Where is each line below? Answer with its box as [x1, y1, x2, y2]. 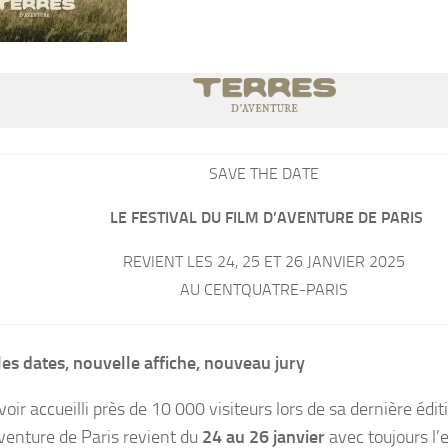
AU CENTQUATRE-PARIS [180, 279, 348, 299]
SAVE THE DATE [209, 164, 319, 183]
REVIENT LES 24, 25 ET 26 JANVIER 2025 [123, 251, 405, 271]
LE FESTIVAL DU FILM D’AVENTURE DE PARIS [105, 207, 423, 227]
